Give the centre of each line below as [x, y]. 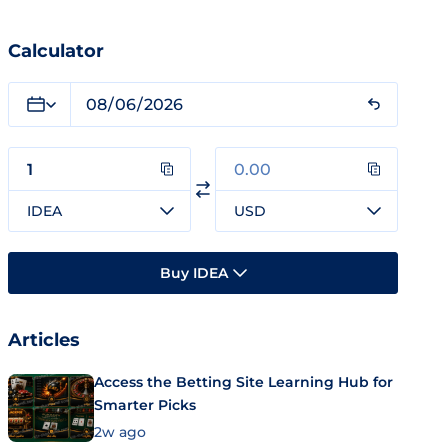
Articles [44, 340]
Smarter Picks [145, 405]
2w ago [120, 431]
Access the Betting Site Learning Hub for [243, 382]
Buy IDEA [193, 272]
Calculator [56, 51]
